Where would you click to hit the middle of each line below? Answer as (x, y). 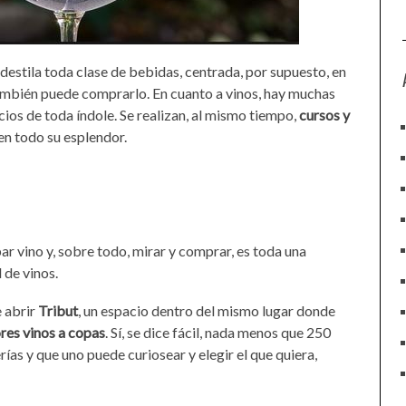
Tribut (58, 310)
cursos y (324, 115)
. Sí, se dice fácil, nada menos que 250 (218, 332)
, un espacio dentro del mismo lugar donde (207, 310)
